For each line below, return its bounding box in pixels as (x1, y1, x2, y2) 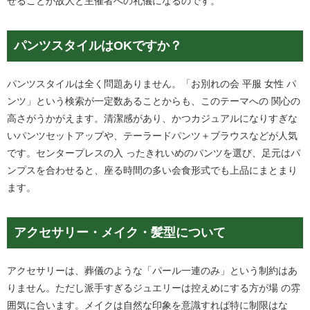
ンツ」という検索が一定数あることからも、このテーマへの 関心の (7, 95, 300, 107)
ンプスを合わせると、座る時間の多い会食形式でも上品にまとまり (7, 165, 298, 176)
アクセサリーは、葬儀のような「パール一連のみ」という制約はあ (7, 265, 298, 276)
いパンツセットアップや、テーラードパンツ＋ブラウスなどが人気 (7, 130, 298, 141)
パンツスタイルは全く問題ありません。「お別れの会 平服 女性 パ (7, 78, 296, 89)
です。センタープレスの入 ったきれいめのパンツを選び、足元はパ (7, 147, 300, 158)
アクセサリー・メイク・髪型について (14, 226, 226, 239)
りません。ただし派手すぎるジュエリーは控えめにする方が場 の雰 (7, 282, 300, 293)
